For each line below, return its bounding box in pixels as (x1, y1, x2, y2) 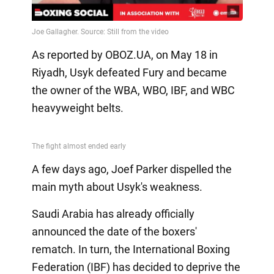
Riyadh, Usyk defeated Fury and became (31, 66, 227, 80)
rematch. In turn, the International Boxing (31, 243, 230, 256)
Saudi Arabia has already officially (31, 207, 194, 221)
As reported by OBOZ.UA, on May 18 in (31, 48, 218, 62)
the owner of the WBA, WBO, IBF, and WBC (31, 84, 235, 97)
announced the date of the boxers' (31, 225, 197, 239)
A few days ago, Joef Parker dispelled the (31, 163, 232, 176)
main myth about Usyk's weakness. (31, 180, 202, 194)
